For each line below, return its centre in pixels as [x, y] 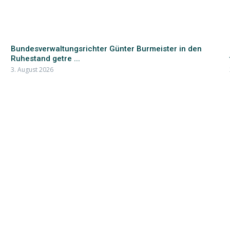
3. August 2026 [32, 70]
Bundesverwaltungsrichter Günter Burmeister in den [106, 49]
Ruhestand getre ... [45, 59]
